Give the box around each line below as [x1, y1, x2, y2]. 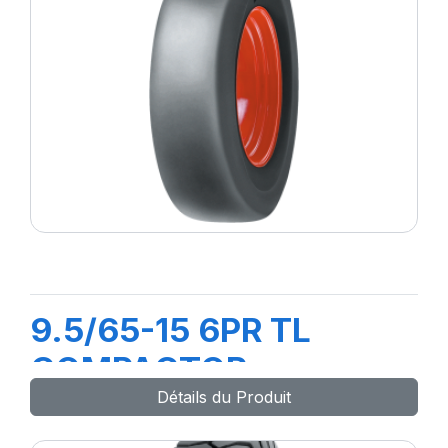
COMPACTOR [30, 349, 247, 389]
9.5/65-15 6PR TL [30, 310, 311, 350]
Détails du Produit [157, 387, 291, 407]
